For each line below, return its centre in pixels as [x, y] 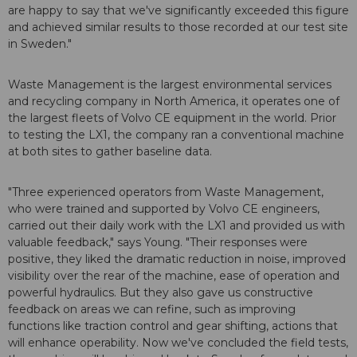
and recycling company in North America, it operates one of [174, 102]
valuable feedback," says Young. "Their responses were [158, 243]
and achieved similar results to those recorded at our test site [178, 27]
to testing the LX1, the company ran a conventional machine [176, 135]
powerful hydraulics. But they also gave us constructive [161, 293]
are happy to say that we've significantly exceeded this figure [178, 11]
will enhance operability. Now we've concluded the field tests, [178, 343]
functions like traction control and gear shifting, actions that [173, 326]
